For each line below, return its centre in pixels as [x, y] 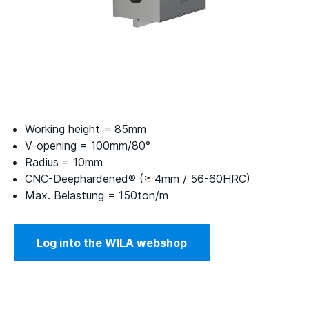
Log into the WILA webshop [112, 243]
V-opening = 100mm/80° [88, 146]
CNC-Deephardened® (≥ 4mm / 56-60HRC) [138, 179]
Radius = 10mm [64, 162]
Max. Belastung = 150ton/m [97, 195]
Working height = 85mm [86, 129]
